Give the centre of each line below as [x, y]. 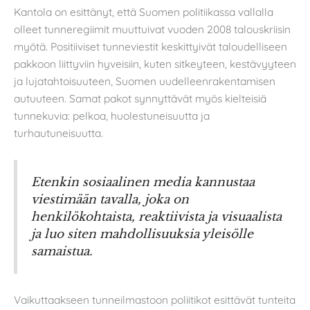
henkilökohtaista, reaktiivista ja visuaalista [156, 216]
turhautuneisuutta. [58, 133]
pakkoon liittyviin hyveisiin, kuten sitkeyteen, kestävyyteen [155, 63]
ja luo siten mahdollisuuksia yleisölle [142, 234]
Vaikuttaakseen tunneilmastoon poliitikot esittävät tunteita [155, 300]
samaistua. [62, 251]
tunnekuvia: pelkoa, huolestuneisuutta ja [112, 115]
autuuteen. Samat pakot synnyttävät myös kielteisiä [140, 98]
